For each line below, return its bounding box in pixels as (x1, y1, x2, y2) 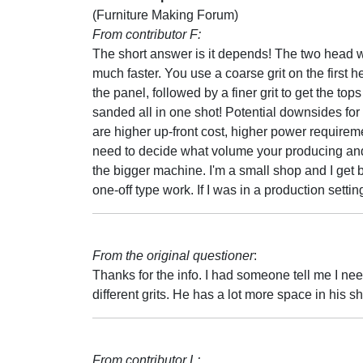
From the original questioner (92, 249, 254, 263)
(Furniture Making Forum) (92, 8, 238, 22)
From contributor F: (92, 28, 201, 41)
